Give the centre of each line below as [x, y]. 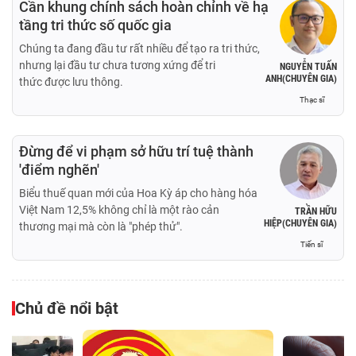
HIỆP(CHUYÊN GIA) [300, 223]
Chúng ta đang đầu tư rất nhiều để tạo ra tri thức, [139, 48]
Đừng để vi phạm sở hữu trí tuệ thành [136, 151]
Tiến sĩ [311, 244]
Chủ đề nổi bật [67, 308]
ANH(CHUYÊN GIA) [301, 78]
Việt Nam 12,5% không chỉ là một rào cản [119, 209]
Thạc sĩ [311, 99]
